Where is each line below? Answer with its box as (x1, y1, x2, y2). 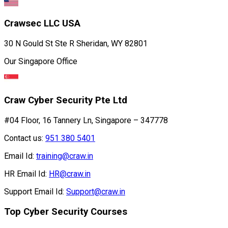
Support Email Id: (4, 187, 64, 196)
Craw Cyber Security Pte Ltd (4, 95, 127, 106)
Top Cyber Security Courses (4, 206, 127, 217)
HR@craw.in (49, 169, 91, 179)
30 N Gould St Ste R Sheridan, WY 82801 (4, 38, 148, 48)
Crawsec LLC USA (4, 17, 80, 29)
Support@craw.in (66, 187, 125, 196)
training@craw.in (36, 151, 93, 161)
